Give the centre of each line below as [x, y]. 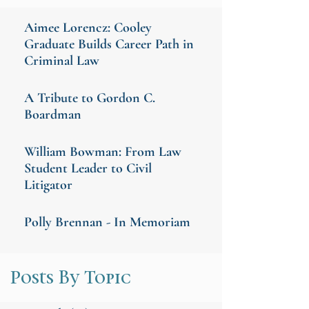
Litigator [48, 185]
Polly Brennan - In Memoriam [107, 222]
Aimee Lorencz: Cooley [88, 27]
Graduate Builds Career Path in [109, 44]
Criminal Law [61, 60]
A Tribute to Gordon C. [89, 98]
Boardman [52, 114]
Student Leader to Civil [88, 168]
